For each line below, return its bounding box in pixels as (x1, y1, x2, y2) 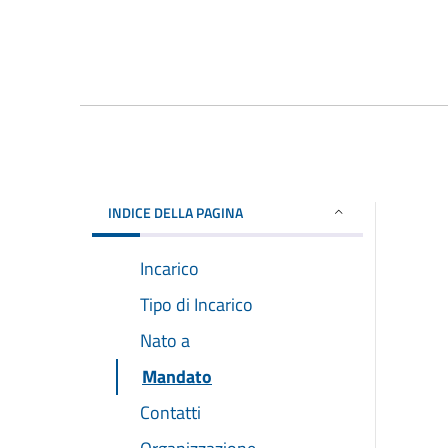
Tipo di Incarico (140, 290, 253, 318)
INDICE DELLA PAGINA (108, 201, 243, 223)
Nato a (140, 326, 190, 354)
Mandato (142, 362, 212, 390)
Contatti (140, 398, 201, 426)
